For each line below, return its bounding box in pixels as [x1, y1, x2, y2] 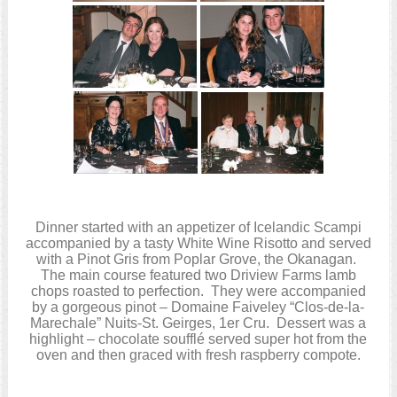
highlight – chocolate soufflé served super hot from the [29, 331, 368, 347]
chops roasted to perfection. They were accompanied [30, 284, 366, 300]
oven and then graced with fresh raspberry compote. [35, 347, 361, 363]
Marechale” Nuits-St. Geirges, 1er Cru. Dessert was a [30, 315, 367, 331]
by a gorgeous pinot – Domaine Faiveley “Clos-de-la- [32, 300, 365, 315]
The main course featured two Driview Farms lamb [40, 268, 356, 284]
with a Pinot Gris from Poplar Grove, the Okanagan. [36, 252, 361, 268]
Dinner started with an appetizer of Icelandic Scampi [35, 220, 362, 236]
